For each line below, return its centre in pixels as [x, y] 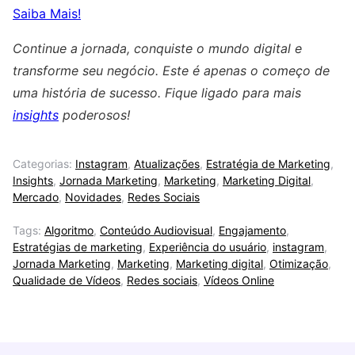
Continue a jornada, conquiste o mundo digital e [157, 48]
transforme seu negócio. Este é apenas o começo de [171, 70]
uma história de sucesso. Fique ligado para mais [157, 92]
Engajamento [252, 230]
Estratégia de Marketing [268, 163]
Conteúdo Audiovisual [156, 230]
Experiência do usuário [208, 246]
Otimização [299, 263]
